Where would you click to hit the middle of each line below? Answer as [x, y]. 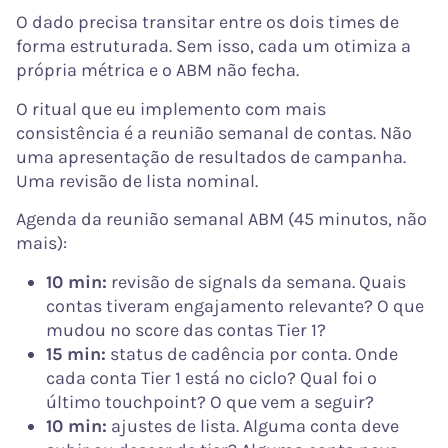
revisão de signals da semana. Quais [256, 281]
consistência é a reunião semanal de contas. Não [214, 132]
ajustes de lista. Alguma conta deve [253, 425]
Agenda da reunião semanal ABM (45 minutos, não [221, 219]
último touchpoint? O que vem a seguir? [210, 401]
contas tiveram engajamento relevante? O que [235, 305]
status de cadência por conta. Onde [252, 353]
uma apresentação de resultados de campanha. [211, 156]
